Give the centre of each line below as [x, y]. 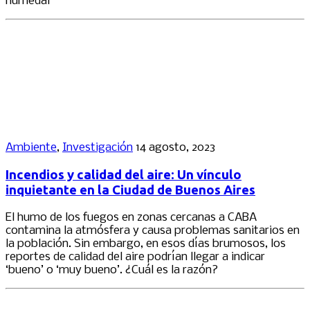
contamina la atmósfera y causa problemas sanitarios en [153, 230]
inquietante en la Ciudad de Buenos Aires [130, 190]
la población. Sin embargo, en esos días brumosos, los [146, 244]
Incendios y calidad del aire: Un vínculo [124, 174]
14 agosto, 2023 [175, 148]
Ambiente [31, 148]
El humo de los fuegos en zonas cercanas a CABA [131, 217]
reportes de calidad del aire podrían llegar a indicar [135, 257]
